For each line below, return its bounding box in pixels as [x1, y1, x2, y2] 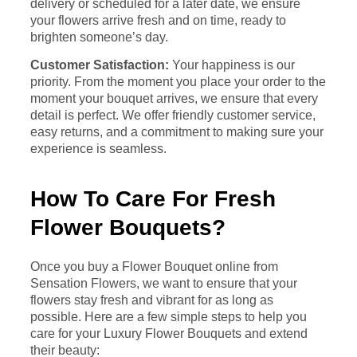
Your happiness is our [169, 58, 295, 73]
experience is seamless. [30, 142, 167, 156]
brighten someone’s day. [30, 29, 168, 44]
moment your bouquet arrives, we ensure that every [30, 92, 318, 106]
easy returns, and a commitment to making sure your [30, 125, 324, 139]
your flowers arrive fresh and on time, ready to [30, 13, 286, 27]
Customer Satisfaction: [30, 58, 169, 73]
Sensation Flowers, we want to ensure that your [30, 276, 297, 290]
